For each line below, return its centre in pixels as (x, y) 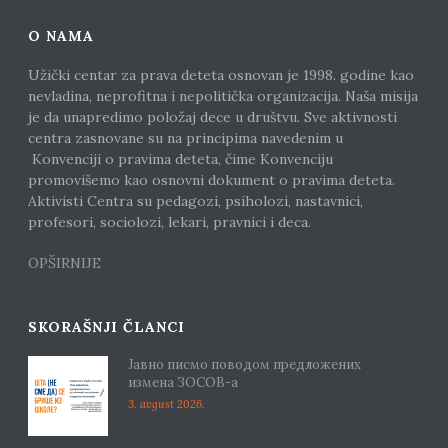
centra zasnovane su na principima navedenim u (186, 138)
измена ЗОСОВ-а (183, 383)
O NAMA (61, 36)
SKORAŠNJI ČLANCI (107, 327)
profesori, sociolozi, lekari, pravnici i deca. (170, 222)
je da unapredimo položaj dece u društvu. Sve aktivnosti (213, 117)
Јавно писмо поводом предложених (245, 365)
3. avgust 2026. (167, 404)
